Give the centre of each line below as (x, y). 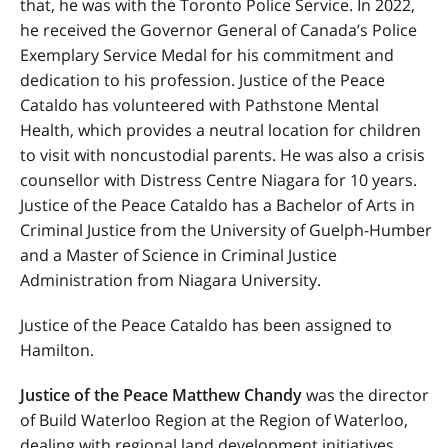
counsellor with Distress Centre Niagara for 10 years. (218, 180)
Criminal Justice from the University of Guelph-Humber (226, 230)
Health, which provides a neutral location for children (220, 130)
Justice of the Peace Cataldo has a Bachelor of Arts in (217, 205)
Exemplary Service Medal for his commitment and (207, 55)
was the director (367, 395)
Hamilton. (57, 350)
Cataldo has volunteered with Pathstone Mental (199, 105)
